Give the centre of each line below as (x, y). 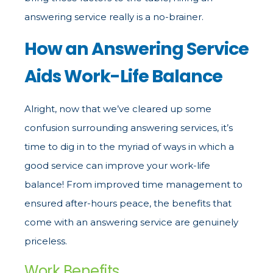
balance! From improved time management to (133, 185)
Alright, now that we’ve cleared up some (118, 109)
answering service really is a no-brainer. (114, 17)
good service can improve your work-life (117, 166)
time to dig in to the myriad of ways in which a (129, 147)
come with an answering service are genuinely (131, 222)
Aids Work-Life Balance (123, 76)
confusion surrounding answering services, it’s (129, 128)
